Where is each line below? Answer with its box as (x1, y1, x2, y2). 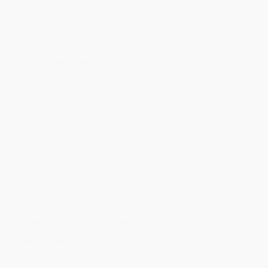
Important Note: (31, 57, 90, 67)
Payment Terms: (31, 86, 93, 96)
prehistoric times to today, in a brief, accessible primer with (21, 226, 247, 236)
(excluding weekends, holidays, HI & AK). (31, 47, 172, 56)
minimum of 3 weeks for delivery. (31, 27, 144, 36)
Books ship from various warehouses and (90, 57, 236, 67)
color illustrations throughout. (21, 236, 135, 245)
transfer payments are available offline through (31, 104, 193, 114)
